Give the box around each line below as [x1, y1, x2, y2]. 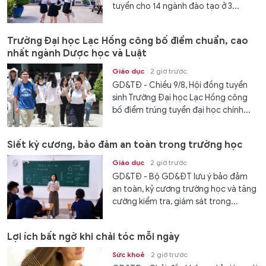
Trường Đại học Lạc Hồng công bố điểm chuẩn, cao [7, 35, 248, 47]
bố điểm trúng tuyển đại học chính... [112, 105, 251, 116]
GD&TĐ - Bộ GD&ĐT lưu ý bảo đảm [112, 172, 248, 182]
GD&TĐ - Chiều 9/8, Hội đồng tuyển [112, 80, 248, 91]
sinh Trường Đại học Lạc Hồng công [112, 93, 248, 103]
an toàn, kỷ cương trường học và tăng [112, 184, 257, 195]
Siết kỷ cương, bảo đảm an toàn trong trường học [7, 139, 243, 151]
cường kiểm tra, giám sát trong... [112, 197, 239, 207]
